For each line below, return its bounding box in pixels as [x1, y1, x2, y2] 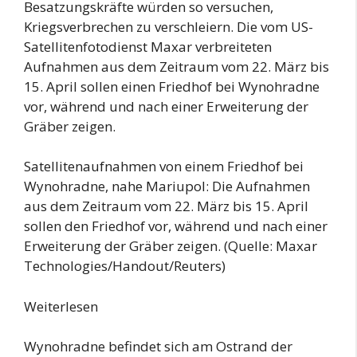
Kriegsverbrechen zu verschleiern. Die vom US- [24, 17, 313, 36]
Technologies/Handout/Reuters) [24, 257, 226, 275]
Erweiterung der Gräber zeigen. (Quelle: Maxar [24, 237, 317, 255]
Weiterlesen [24, 296, 98, 316]
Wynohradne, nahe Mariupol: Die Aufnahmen [24, 177, 310, 195]
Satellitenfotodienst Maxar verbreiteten [24, 37, 272, 56]
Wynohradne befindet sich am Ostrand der [24, 337, 292, 355]
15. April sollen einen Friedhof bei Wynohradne [24, 76, 320, 96]
